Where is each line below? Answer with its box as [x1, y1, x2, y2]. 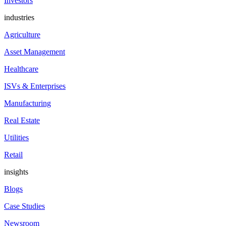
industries [4, 13, 34, 22]
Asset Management [4, 47, 65, 56]
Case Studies [4, 202, 45, 211]
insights [4, 167, 28, 177]
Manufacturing [4, 99, 51, 108]
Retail [4, 150, 23, 159]
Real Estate [4, 116, 40, 125]
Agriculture [4, 30, 40, 39]
